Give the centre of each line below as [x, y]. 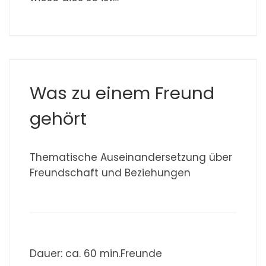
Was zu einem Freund [122, 93]
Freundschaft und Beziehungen [110, 172]
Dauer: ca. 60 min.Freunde [96, 253]
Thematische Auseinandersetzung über [131, 157]
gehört [58, 119]
